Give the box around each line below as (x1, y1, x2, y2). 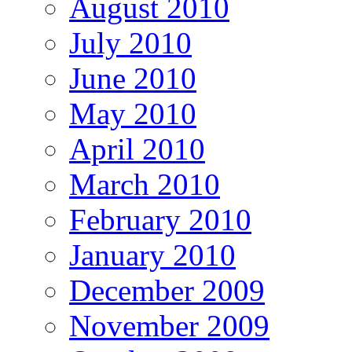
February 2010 (69, 203, 251, 237)
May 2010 (69, 97, 196, 131)
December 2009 (69, 273, 265, 308)
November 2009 (69, 309, 269, 343)
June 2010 (69, 61, 196, 96)
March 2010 (69, 167, 220, 202)
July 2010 (69, 26, 192, 60)
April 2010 (69, 132, 205, 167)
